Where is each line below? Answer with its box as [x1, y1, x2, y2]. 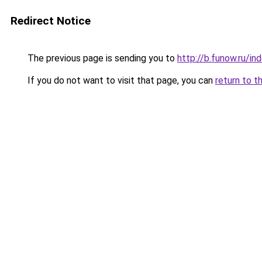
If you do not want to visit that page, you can [25, 75, 215, 86]
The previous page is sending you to [25, 53, 177, 64]
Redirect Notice [11, 14, 91, 27]
